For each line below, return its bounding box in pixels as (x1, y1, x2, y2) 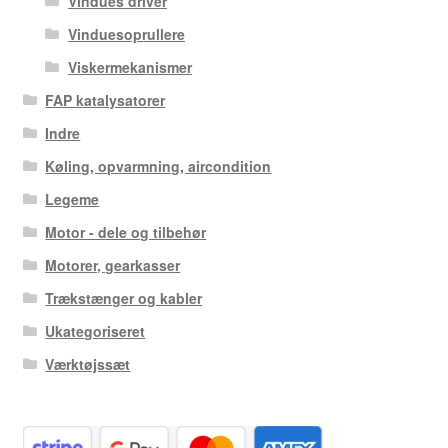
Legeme (45, 188, 100, 209)
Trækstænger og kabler (45, 287, 203, 308)
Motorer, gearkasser (45, 254, 181, 275)
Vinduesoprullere (67, 23, 185, 44)
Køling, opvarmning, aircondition (45, 155, 272, 176)
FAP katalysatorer (45, 89, 166, 110)
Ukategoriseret (45, 320, 146, 341)
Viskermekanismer (67, 56, 192, 77)
